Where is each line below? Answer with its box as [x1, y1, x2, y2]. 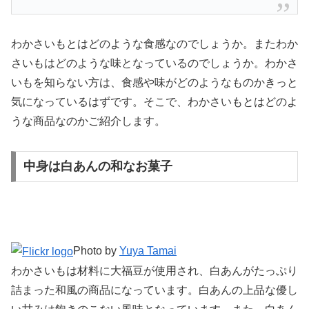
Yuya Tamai [119, 245, 177, 257]
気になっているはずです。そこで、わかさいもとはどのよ [11, 95, 298, 108]
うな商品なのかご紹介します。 [11, 114, 166, 127]
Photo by [73, 245, 119, 257]
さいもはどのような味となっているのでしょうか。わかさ [11, 57, 298, 69]
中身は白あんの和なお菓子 [23, 159, 172, 174]
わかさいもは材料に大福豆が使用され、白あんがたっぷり [11, 264, 298, 277]
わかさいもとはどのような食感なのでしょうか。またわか [11, 37, 298, 50]
